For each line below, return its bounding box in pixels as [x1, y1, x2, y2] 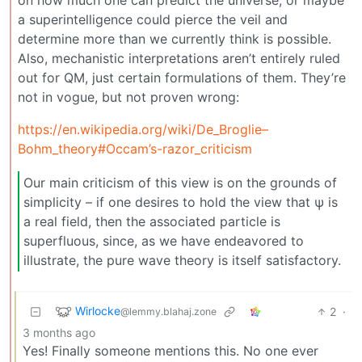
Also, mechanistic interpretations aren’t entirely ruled [18, 50, 340, 67]
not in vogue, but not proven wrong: [18, 89, 239, 106]
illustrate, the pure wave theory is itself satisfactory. [23, 252, 341, 269]
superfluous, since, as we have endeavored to [23, 233, 304, 250]
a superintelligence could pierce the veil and [18, 11, 288, 28]
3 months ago [23, 325, 95, 339]
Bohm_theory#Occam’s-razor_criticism [18, 141, 252, 158]
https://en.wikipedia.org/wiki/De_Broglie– [18, 121, 268, 138]
